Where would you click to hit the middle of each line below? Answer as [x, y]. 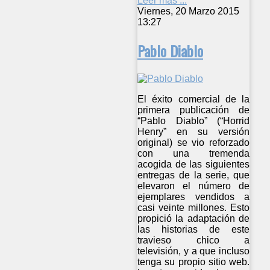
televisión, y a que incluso [194, 251]
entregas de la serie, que [194, 175]
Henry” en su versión [194, 131]
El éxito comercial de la [194, 99]
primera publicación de [194, 110]
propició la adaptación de [194, 218]
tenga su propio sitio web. [194, 262]
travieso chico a [194, 240]
